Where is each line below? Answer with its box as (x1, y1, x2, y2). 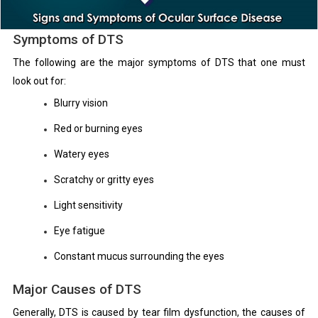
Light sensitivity (53, 199, 123, 211)
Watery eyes (53, 148, 109, 160)
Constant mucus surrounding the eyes (53, 250, 224, 262)
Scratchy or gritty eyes (53, 173, 154, 185)
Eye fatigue (53, 224, 105, 236)
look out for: (12, 75, 66, 87)
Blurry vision (53, 97, 108, 109)
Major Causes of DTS (12, 281, 141, 298)
